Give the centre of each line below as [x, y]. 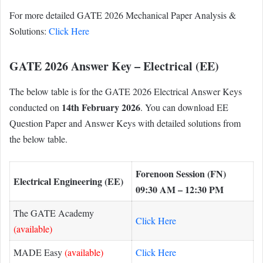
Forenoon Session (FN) [181, 173]
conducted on [36, 107]
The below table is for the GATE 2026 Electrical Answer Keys [126, 91]
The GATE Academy [54, 213]
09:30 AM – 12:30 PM [180, 189]
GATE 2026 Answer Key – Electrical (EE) [114, 66]
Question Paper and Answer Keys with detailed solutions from [125, 123]
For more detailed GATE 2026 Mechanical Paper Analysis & [123, 15]
